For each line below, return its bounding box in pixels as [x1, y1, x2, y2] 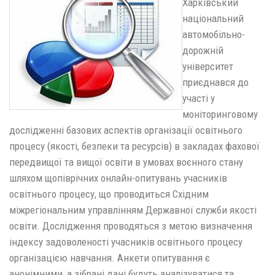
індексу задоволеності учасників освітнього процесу [9, 236, 242, 248]
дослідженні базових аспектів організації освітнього [9, 124, 242, 136]
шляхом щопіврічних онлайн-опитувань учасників [9, 172, 227, 184]
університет [182, 60, 233, 72]
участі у [182, 92, 215, 104]
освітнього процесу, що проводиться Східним [9, 188, 209, 200]
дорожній [182, 44, 223, 56]
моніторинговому [182, 108, 258, 120]
